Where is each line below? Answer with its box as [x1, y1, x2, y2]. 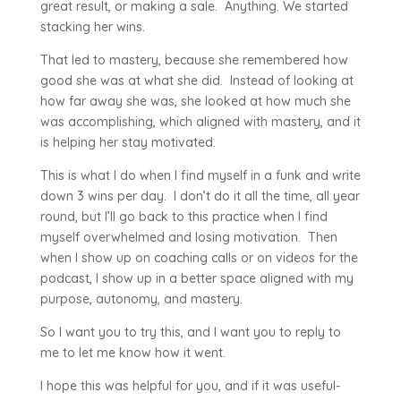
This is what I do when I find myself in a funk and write [39, 167, 361, 184]
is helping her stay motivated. [39, 134, 216, 151]
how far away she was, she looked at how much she [39, 93, 351, 110]
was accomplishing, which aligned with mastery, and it [39, 114, 361, 131]
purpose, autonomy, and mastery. [39, 291, 243, 308]
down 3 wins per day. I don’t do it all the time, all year [39, 188, 360, 205]
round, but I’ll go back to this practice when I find [39, 209, 328, 226]
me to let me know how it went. [39, 345, 233, 362]
